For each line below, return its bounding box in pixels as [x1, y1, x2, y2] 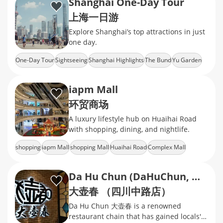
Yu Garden [172, 56, 202, 64]
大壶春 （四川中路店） [69, 185, 171, 198]
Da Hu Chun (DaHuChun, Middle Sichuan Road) [192, 170, 200, 183]
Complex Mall [148, 143, 186, 151]
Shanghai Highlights [89, 56, 144, 64]
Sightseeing [55, 56, 88, 64]
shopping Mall [70, 143, 109, 151]
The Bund [145, 56, 171, 64]
